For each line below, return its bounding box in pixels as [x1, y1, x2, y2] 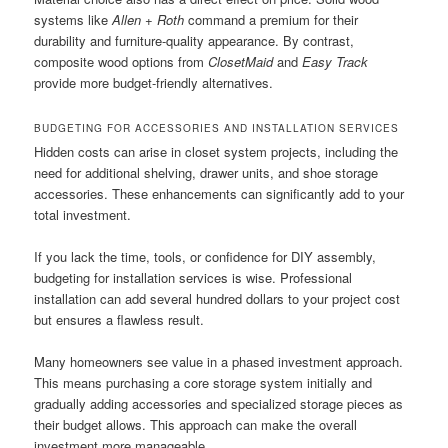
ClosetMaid [208, 52, 274, 72]
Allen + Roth [112, 10, 185, 30]
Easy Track [302, 52, 369, 72]
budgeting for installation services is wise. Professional [34, 267, 353, 287]
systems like [34, 10, 113, 30]
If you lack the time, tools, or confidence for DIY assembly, [34, 246, 377, 266]
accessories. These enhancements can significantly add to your [34, 183, 405, 203]
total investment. [34, 204, 132, 224]
